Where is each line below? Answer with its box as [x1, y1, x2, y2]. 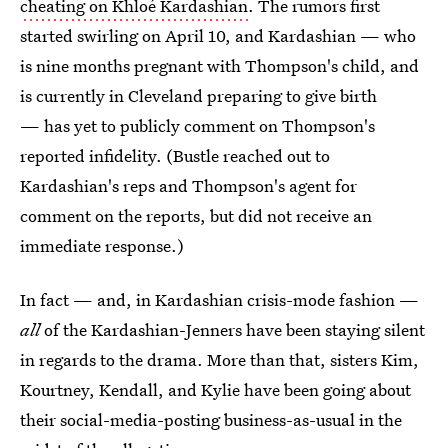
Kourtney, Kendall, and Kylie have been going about [20, 378, 411, 401]
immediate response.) [20, 234, 184, 257]
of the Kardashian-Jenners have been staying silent [44, 318, 425, 341]
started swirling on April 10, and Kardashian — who [20, 24, 416, 47]
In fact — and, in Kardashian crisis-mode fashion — [20, 288, 419, 311]
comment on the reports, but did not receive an [20, 204, 372, 227]
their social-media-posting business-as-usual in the [20, 408, 402, 431]
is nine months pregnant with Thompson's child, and [20, 54, 419, 77]
